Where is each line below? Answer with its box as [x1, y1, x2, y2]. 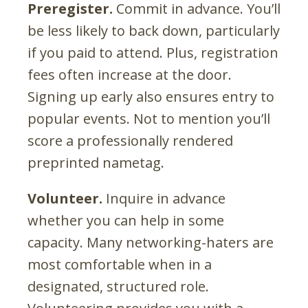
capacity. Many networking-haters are [27, 232, 274, 252]
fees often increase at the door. [27, 65, 232, 84]
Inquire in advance [102, 188, 225, 208]
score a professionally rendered [27, 131, 233, 150]
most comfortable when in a [27, 254, 212, 274]
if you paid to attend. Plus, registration [27, 43, 278, 62]
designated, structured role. [27, 276, 209, 296]
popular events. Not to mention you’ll [27, 109, 270, 128]
